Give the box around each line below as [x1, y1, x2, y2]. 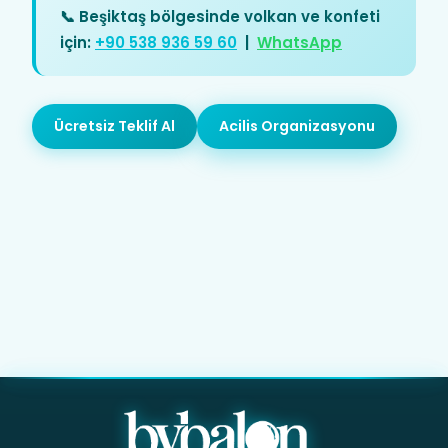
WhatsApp [257, 31, 342, 53]
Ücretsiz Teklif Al [54, 115, 175, 136]
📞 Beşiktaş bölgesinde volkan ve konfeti [60, 5, 380, 27]
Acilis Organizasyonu [219, 115, 375, 136]
